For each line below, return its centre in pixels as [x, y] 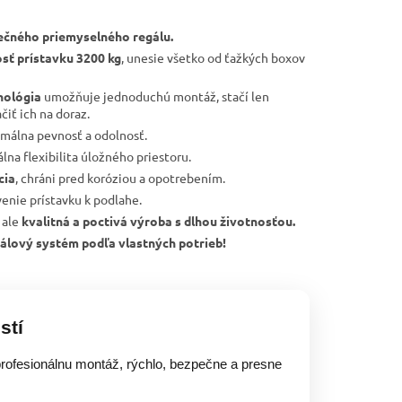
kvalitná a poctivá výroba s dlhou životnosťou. [158, 221]
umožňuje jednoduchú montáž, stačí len [155, 96]
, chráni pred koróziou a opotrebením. [120, 178]
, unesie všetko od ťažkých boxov [213, 58]
